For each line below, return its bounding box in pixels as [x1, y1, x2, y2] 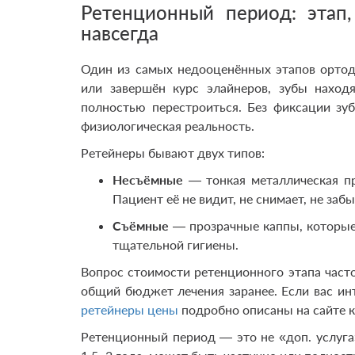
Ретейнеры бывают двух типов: [81, 145, 265, 160]
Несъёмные [113, 172, 183, 187]
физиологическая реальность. [81, 118, 254, 133]
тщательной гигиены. [113, 237, 239, 252]
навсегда [81, 21, 158, 44]
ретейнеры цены [81, 302, 178, 317]
